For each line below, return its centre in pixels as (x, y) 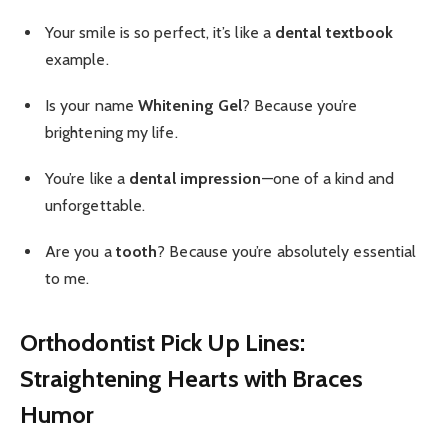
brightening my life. (111, 132)
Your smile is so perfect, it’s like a (160, 32)
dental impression (195, 178)
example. (77, 59)
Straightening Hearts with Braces (192, 378)
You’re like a (87, 178)
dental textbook (334, 32)
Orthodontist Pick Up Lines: (163, 342)
